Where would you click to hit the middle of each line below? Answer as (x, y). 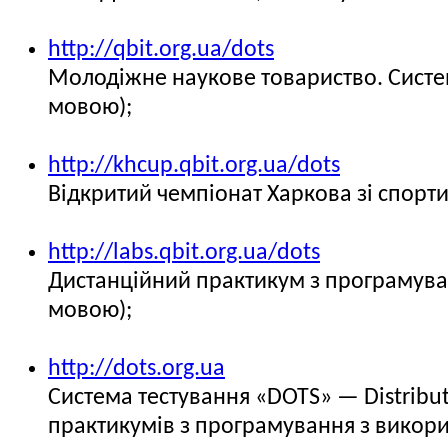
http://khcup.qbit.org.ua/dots (194, 166)
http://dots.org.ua (136, 369)
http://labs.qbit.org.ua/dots (184, 253)
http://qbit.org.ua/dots (161, 50)
